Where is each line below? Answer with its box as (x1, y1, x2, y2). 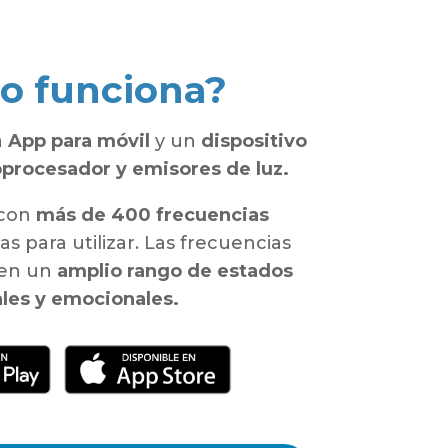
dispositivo (201, 130, 308, 153)
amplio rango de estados (56, 260, 293, 283)
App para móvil (8, 130, 151, 153)
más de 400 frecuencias (35, 204, 269, 227)
